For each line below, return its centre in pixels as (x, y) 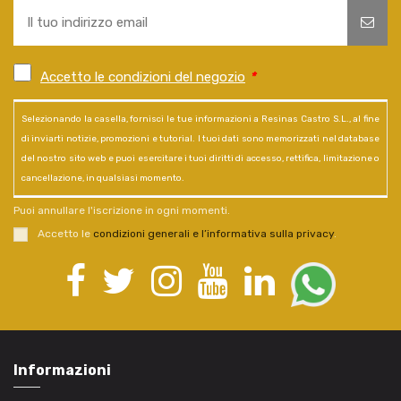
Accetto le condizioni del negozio (143, 77)
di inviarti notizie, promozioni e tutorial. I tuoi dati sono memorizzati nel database (200, 138)
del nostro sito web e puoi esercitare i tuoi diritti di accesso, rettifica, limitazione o (200, 158)
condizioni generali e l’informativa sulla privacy (213, 234)
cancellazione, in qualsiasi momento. (103, 178)
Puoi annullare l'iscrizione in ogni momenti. (122, 211)
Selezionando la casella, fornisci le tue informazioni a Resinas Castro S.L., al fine (200, 119)
